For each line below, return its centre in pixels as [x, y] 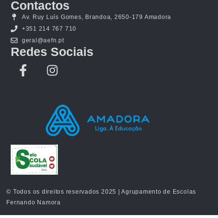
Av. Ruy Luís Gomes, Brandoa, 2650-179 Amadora [97, 17]
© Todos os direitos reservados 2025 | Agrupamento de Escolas [101, 192]
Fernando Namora [34, 203]
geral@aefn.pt [43, 41]
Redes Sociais [52, 52]
